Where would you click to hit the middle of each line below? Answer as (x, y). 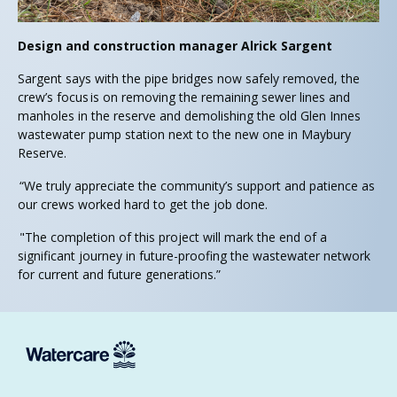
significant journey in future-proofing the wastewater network (194, 255)
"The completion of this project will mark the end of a (172, 237)
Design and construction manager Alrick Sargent (175, 45)
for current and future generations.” (120, 274)
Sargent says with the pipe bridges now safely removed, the (189, 78)
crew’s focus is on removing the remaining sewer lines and (184, 97)
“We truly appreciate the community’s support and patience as (196, 185)
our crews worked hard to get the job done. (144, 204)
